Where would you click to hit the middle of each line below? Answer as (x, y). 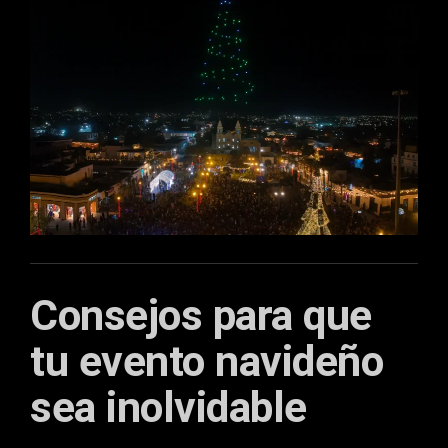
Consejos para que (201, 315)
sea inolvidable (168, 407)
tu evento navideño (206, 361)
